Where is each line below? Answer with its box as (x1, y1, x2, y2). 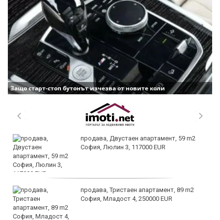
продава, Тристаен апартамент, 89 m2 (81, 186, 194, 193)
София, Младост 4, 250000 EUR (81, 194, 172, 202)
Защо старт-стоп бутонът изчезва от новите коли (10, 83, 165, 92)
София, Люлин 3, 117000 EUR (81, 143, 165, 151)
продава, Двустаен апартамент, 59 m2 (81, 134, 195, 142)
